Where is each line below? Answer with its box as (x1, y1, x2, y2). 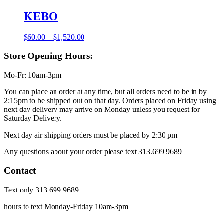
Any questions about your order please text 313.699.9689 (4, 147, 182, 156)
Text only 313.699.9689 (4, 185, 79, 194)
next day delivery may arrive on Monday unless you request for (4, 105, 200, 114)
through (84, 58, 108, 67)
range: (84, 41, 103, 50)
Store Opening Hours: (4, 51, 93, 61)
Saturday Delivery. (4, 114, 62, 123)
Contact (4, 165, 36, 176)
